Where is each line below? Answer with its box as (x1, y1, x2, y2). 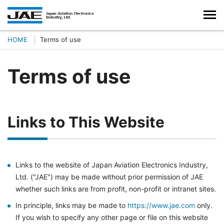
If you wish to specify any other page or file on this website (15, 213, 208, 221)
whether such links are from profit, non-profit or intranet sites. (15, 184, 216, 193)
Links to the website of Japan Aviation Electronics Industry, (15, 160, 208, 169)
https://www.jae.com (127, 201, 195, 209)
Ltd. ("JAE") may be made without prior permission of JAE (15, 172, 203, 181)
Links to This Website (7, 113, 164, 131)
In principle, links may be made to (15, 201, 127, 209)
